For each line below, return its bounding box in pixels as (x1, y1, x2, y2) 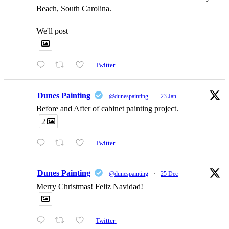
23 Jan (161, 92, 176, 100)
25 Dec (161, 170, 178, 178)
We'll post (36, 26, 68, 35)
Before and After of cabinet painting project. (36, 104, 178, 113)
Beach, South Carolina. (36, 4, 111, 13)
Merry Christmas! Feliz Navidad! (36, 182, 143, 191)
